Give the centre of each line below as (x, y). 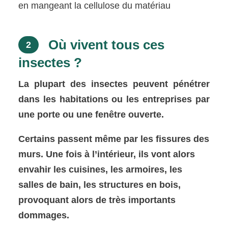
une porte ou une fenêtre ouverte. (91, 115)
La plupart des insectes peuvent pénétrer (114, 84)
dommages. (44, 216)
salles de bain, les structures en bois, (100, 185)
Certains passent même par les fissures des (114, 139)
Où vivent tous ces (105, 45)
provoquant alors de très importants (97, 200)
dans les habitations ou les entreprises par (114, 99)
